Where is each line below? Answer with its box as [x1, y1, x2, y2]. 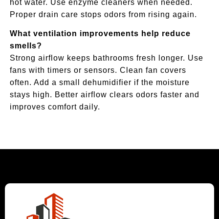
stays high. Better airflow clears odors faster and [10, 90, 199, 99]
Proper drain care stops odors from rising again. [10, 10, 197, 19]
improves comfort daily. [10, 102, 100, 111]
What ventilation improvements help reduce [10, 29, 191, 38]
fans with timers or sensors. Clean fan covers [10, 66, 186, 74]
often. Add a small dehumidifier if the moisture [10, 78, 190, 87]
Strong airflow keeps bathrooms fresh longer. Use [10, 53, 203, 62]
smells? [10, 41, 42, 50]
